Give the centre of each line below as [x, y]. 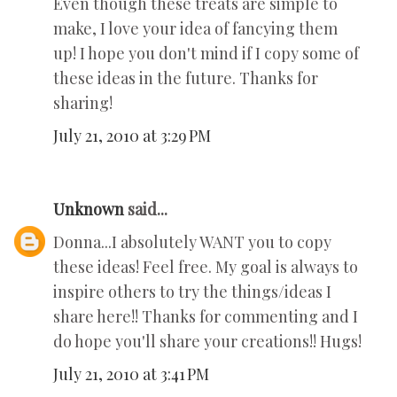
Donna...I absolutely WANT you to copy [192, 242]
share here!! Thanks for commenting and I [206, 317]
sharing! [83, 103]
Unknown [89, 210]
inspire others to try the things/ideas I [192, 292]
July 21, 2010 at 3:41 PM [131, 374]
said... [146, 210]
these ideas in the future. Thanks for [186, 78]
